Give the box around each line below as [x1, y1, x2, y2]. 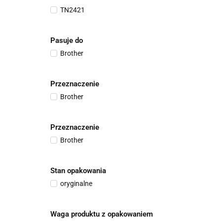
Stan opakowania [50, 166, 106, 175]
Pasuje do [50, 36, 83, 45]
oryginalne [60, 180, 92, 187]
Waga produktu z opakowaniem [50, 210, 153, 219]
